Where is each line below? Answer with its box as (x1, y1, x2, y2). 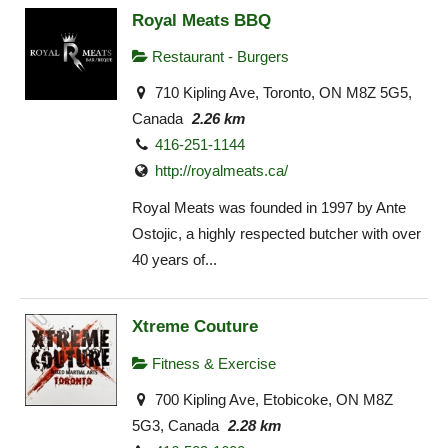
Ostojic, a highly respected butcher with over (132, 224, 421, 242)
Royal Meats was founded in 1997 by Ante (132, 198, 406, 216)
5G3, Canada (132, 417, 219, 435)
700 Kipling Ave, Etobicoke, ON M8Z (151, 391, 394, 409)
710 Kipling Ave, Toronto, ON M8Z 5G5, (151, 84, 413, 102)
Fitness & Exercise (148, 354, 276, 372)
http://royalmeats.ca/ (155, 162, 289, 180)
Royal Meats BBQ (132, 9, 271, 30)
